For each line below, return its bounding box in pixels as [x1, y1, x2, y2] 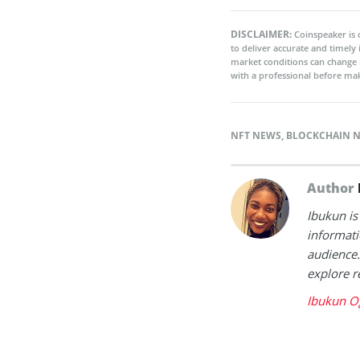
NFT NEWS [231, 128, 281, 142]
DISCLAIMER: [231, 27, 294, 41]
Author [307, 178, 358, 197]
